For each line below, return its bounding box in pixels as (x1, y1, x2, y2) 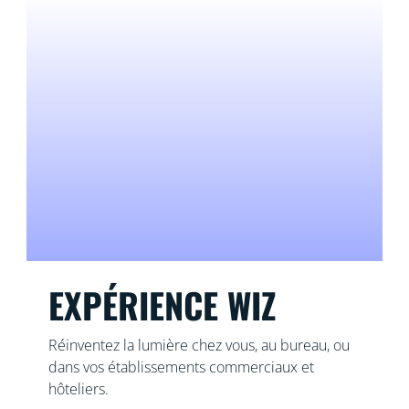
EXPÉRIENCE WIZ (47, 278, 276, 330)
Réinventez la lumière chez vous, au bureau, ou (47, 334, 350, 355)
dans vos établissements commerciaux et (47, 356, 314, 377)
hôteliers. (47, 378, 109, 399)
